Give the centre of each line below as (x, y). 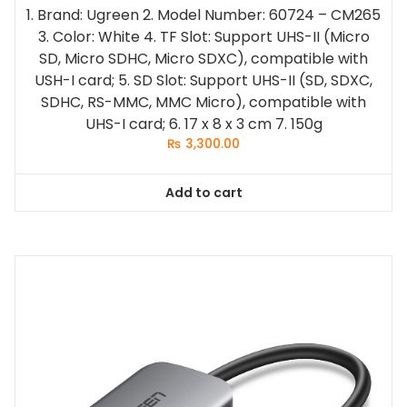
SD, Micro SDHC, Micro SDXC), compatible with (203, 58)
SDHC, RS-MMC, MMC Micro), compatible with (203, 102)
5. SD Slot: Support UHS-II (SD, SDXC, (245, 80)
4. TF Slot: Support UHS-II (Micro (256, 36)
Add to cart (203, 192)
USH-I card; (74, 80)
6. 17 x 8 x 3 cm (220, 124)
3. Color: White (89, 36)
